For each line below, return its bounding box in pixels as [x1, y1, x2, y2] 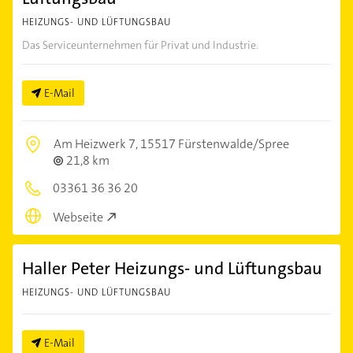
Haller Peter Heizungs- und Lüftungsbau [22, 256, 322, 280]
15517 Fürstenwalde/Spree [140, 136, 289, 152]
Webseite [53, 208, 103, 225]
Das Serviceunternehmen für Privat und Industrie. [22, 38, 258, 52]
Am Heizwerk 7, [54, 136, 140, 152]
